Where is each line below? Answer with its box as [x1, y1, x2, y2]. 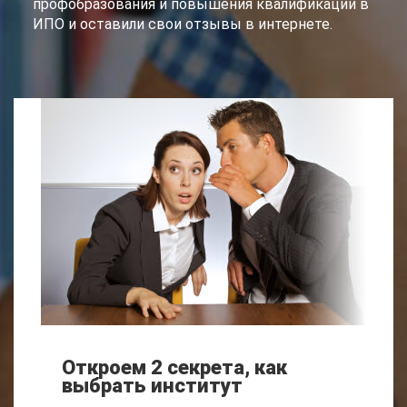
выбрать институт [62, 374, 243, 398]
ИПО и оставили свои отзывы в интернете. [33, 15, 333, 34]
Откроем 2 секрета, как [62, 356, 287, 380]
